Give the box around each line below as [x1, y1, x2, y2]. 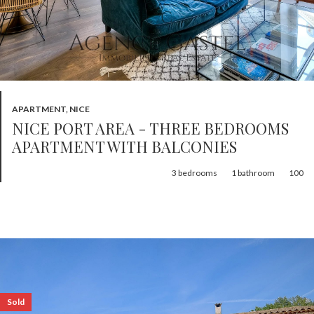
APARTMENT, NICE [12, 104, 90, 114]
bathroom [238, 168, 275, 178]
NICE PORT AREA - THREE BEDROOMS [12, 118, 24, 139]
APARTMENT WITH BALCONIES [12, 136, 237, 157]
